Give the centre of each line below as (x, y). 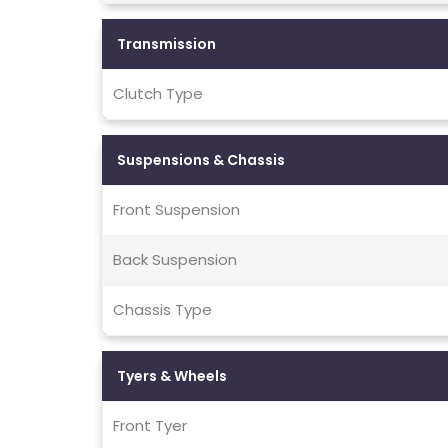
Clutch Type (158, 94)
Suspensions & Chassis (201, 160)
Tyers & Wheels (172, 376)
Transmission (166, 44)
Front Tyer (150, 426)
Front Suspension (176, 210)
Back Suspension (175, 260)
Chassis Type (162, 310)
